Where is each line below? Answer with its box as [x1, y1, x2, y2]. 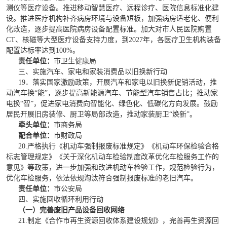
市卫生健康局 [54, 57, 96, 65]
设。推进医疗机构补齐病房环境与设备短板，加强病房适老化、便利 [6, 15, 219, 22]
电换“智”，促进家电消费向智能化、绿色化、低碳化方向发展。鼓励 [6, 100, 218, 107]
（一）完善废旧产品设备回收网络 [18, 206, 125, 214]
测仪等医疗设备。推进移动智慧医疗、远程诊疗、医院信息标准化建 [6, 4, 219, 12]
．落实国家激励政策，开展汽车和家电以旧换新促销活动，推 [25, 79, 217, 86]
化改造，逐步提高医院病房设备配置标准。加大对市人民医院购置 [6, 25, 212, 33]
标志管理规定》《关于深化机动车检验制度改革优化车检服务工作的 [6, 153, 219, 161]
